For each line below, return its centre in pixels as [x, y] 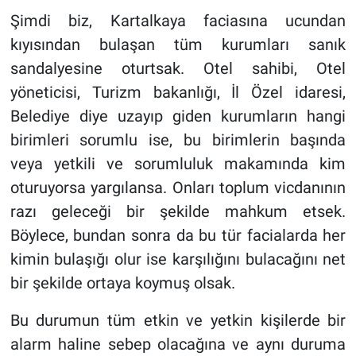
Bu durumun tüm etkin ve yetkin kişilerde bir [178, 321]
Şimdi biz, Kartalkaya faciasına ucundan [178, 21]
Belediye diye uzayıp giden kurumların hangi [178, 116]
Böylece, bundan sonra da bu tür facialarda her [178, 236]
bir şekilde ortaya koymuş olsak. [122, 283]
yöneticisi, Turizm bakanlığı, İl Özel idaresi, [178, 93]
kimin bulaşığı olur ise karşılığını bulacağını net [178, 259]
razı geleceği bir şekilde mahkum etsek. [178, 212]
